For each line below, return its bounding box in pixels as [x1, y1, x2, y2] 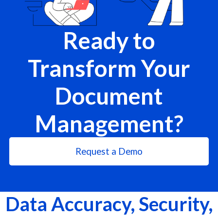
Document [55, 81, 163, 109]
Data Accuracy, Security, [5, 192, 213, 215]
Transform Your [28, 54, 190, 82]
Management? [35, 109, 183, 137]
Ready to [63, 26, 155, 54]
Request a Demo [75, 145, 143, 157]
